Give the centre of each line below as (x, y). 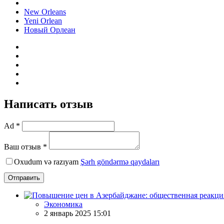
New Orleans (45, 11)
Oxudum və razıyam (47, 161)
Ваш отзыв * (25, 146)
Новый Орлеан (50, 29)
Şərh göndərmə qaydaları (120, 161)
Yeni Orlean (43, 20)
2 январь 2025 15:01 (77, 213)
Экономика (63, 204)
